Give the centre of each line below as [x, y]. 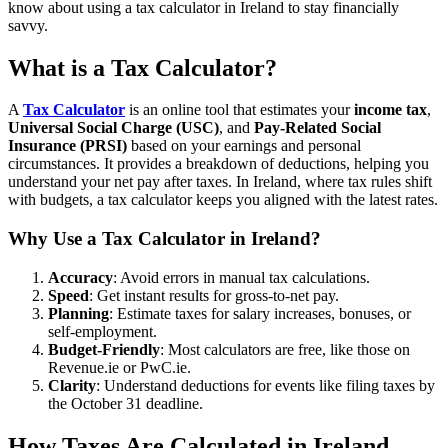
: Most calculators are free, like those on [285, 349]
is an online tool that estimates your [239, 110]
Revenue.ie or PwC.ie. [119, 367]
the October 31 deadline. [125, 403]
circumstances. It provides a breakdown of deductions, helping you [218, 164]
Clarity [72, 385]
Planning [78, 313]
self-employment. [102, 331]
